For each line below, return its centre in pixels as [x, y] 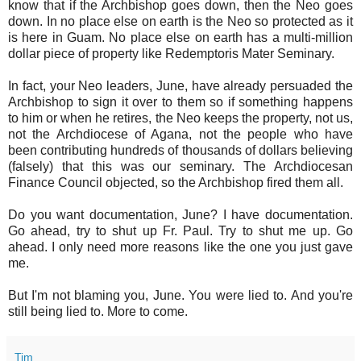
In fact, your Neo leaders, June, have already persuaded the [180, 85]
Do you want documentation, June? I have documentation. [180, 214]
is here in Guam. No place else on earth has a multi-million [180, 37]
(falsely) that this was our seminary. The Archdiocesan [180, 166]
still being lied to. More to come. [100, 311]
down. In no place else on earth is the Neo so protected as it [180, 21]
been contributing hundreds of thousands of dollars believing [180, 150]
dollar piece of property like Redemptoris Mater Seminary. [173, 53]
